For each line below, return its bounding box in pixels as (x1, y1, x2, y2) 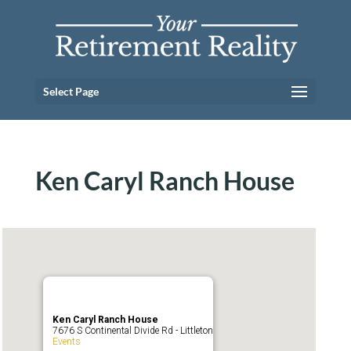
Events (52, 336, 81, 347)
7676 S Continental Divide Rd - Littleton (52, 325, 213, 336)
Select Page (42, 85, 99, 98)
